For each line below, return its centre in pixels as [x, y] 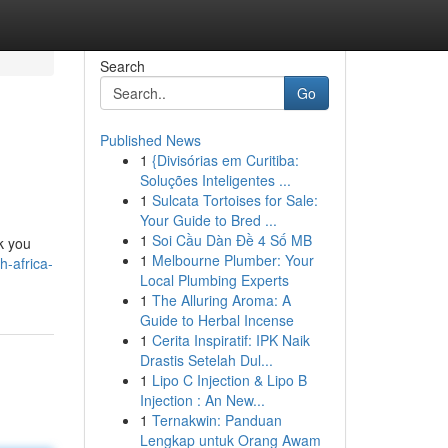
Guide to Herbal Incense [216, 320]
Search [122, 66]
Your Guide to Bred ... [208, 220]
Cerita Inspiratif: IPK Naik [230, 340]
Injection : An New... [202, 400]
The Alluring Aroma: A [221, 300]
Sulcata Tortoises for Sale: [234, 200]
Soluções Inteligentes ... [215, 180]
